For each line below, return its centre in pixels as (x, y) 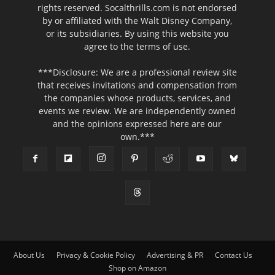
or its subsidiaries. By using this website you (137, 34)
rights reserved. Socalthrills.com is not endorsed (137, 8)
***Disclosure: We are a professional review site (137, 72)
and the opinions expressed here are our (137, 124)
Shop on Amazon (137, 268)
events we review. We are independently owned (137, 111)
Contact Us (233, 255)
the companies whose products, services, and (137, 98)
